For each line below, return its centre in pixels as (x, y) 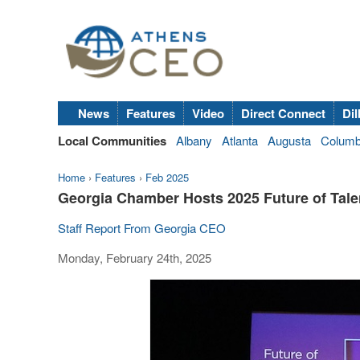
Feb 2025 (167, 177)
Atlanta (240, 140)
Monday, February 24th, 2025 (135, 257)
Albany (194, 140)
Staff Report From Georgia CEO (142, 227)
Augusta (289, 140)
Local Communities (112, 140)
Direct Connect (283, 113)
